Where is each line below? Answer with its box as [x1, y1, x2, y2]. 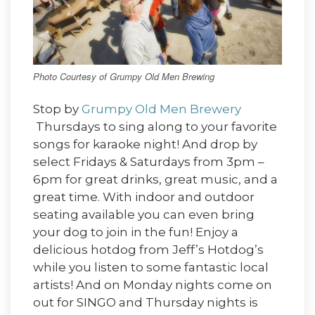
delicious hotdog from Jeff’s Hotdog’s [33, 243, 264, 257]
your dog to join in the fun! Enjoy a [33, 225, 238, 240]
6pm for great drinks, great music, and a [33, 172, 278, 187]
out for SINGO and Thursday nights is [33, 295, 258, 310]
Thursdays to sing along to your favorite [33, 120, 277, 134]
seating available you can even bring [33, 207, 255, 222]
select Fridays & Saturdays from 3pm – [33, 155, 264, 169]
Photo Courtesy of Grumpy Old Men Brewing [33, 69, 214, 83]
